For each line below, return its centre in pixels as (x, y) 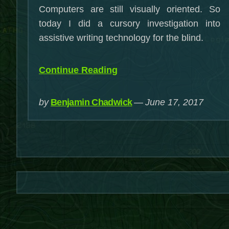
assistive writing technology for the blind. (121, 38)
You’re (131, 98)
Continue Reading (78, 70)
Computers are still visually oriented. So (130, 9)
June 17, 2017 (175, 102)
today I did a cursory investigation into (130, 24)
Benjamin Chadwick (91, 102)
